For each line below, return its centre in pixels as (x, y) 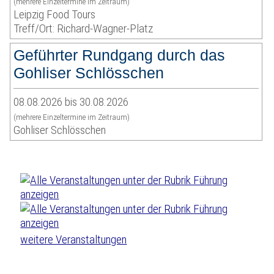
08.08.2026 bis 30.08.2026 (71, 102)
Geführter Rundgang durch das (120, 55)
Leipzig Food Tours (55, 15)
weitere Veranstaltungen (74, 240)
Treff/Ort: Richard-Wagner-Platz (83, 29)
